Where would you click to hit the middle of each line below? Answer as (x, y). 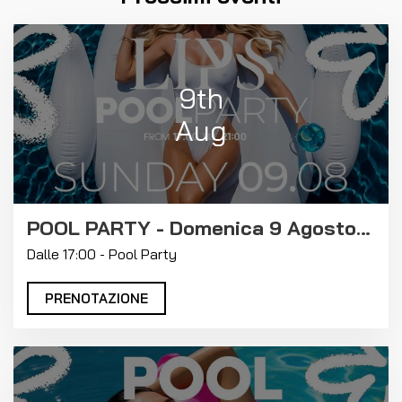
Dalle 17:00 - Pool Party (102, 254)
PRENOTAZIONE (96, 298)
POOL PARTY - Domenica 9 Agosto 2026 (363, 228)
